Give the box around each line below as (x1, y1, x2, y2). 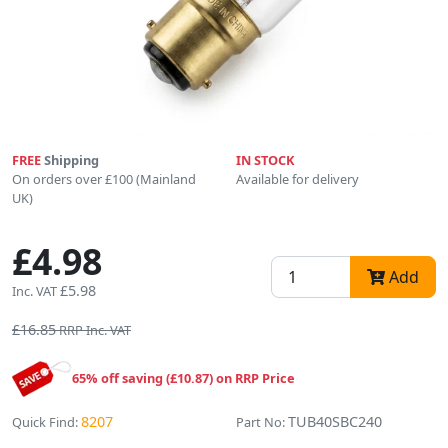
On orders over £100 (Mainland (12, 170, 196, 189)
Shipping (41, 151, 99, 170)
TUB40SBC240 (288, 412, 382, 432)
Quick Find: (12, 413, 78, 432)
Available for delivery (236, 170, 359, 189)
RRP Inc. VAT (59, 321, 131, 340)
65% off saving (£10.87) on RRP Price (72, 369, 295, 388)
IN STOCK (236, 151, 295, 170)
